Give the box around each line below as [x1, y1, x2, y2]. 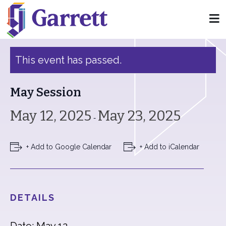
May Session [10, 85, 81, 99]
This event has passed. [15, 54, 122, 66]
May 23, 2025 [98, 107, 181, 124]
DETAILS [10, 192, 55, 203]
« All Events [10, 22, 55, 33]
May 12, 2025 [10, 107, 91, 124]
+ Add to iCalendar [140, 143, 199, 151]
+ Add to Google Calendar [26, 143, 111, 151]
